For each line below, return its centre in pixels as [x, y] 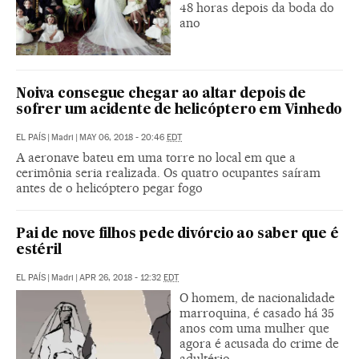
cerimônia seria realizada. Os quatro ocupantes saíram [168, 172]
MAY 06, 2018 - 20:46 [123, 137]
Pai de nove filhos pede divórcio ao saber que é [177, 234]
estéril [39, 250]
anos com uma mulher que [254, 328]
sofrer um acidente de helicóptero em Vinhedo [179, 110]
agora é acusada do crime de [259, 343]
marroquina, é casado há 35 [257, 313]
